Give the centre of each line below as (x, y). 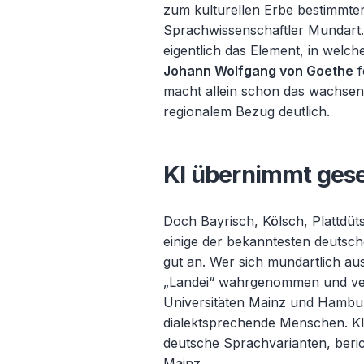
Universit (191, 302)
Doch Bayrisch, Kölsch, (238, 221)
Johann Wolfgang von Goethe (259, 71)
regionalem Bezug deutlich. (247, 111)
